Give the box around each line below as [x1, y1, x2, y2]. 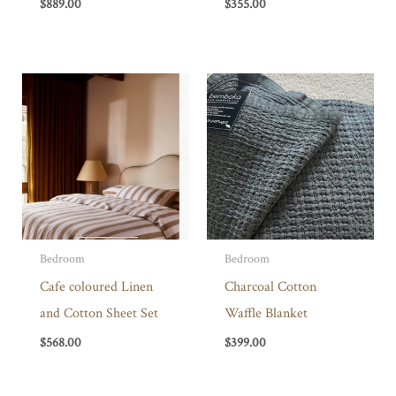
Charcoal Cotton [224, 277, 316, 297]
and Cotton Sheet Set [39, 303, 158, 324]
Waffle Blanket [224, 303, 308, 324]
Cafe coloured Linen [39, 277, 153, 297]
